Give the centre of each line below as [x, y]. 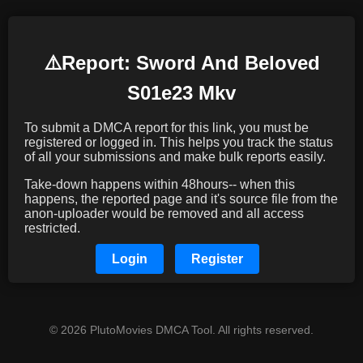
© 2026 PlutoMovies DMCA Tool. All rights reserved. [181, 329]
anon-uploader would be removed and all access [164, 213]
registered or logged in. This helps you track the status [179, 142]
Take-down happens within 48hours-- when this [160, 184]
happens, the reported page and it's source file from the [181, 199]
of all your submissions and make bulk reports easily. [175, 156]
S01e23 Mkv [181, 92]
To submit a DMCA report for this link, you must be [167, 127]
